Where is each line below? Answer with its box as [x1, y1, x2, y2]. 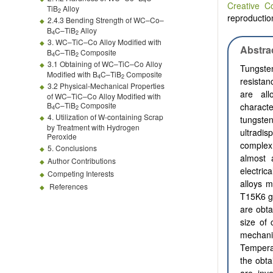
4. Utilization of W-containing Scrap [48, 112, 163, 122]
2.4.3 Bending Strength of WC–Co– [48, 15, 164, 25]
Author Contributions [48, 155, 116, 166]
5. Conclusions [48, 143, 97, 153]
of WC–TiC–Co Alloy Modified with [47, 91, 161, 101]
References [49, 181, 88, 191]
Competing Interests [48, 168, 114, 179]
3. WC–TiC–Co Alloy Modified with [48, 37, 161, 47]
